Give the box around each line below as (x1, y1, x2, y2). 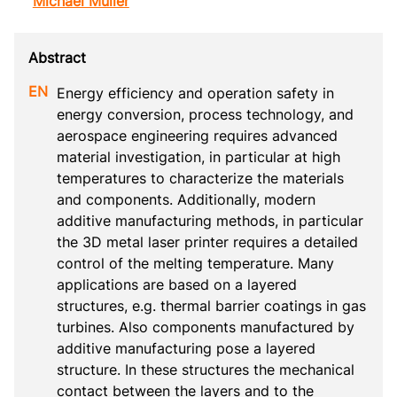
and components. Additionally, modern (57, 190, 315, 208)
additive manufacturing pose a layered (57, 339, 315, 357)
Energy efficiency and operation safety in (57, 83, 334, 102)
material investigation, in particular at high (57, 147, 340, 166)
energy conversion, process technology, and (57, 105, 354, 123)
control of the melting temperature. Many (57, 253, 334, 272)
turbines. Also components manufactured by (57, 317, 354, 336)
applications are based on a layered (57, 275, 297, 293)
